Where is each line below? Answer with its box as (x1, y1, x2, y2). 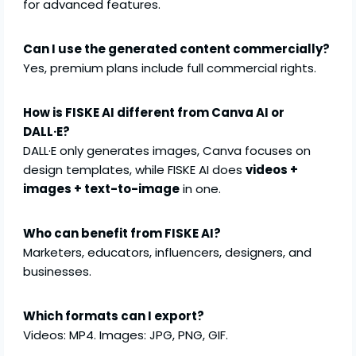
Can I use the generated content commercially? (23, 41, 331, 58)
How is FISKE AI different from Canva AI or (23, 104, 285, 122)
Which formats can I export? (23, 308, 205, 325)
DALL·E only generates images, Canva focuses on (23, 142, 311, 160)
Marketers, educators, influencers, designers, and (23, 244, 312, 261)
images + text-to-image (23, 180, 180, 198)
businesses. (23, 263, 92, 281)
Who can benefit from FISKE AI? (23, 225, 222, 242)
